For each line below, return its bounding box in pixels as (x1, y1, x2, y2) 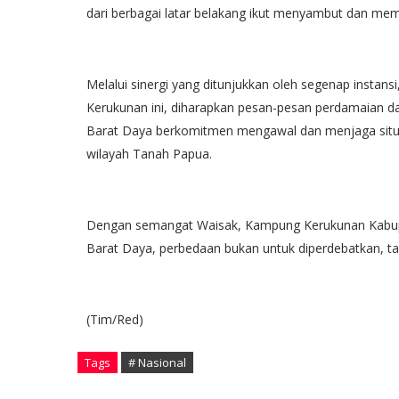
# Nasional (128, 354, 186, 370)
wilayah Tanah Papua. (86, 144, 212, 162)
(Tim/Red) (86, 310, 143, 328)
